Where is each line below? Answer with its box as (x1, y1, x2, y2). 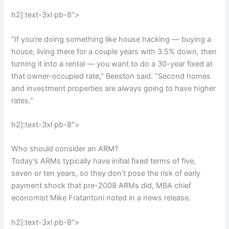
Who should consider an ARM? (11, 144, 119, 154)
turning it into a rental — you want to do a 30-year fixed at (11, 59, 213, 68)
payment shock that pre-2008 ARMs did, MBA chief (11, 181, 192, 191)
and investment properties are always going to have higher (11, 83, 216, 93)
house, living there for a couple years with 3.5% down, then (11, 47, 217, 56)
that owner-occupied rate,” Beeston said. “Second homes (11, 71, 211, 81)
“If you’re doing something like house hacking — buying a (11, 34, 212, 44)
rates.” (11, 96, 34, 105)
